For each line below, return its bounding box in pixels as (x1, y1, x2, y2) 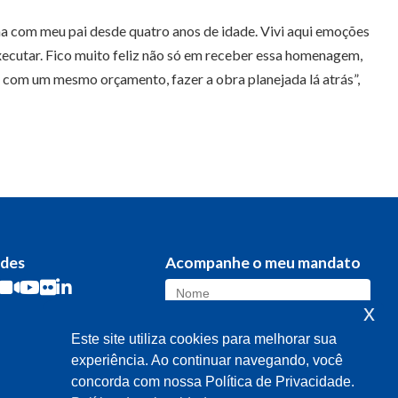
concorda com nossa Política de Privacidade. (71, 374, 354, 390)
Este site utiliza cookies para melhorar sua (71, 331, 337, 347)
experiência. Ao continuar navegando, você (71, 353, 343, 369)
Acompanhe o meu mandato (165, 253, 362, 273)
